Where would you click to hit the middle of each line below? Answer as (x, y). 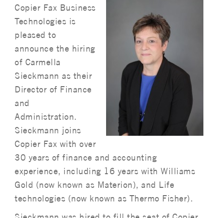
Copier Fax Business (55, 8)
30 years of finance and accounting (86, 157)
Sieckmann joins (48, 130)
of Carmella (38, 62)
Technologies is (45, 21)
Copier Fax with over (55, 144)
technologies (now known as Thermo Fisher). (104, 198)
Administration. (47, 117)
